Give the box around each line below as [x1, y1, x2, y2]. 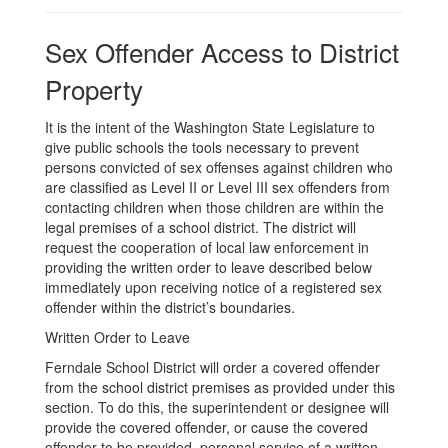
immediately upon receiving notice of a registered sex [45, 277, 382, 297]
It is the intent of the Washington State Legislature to [45, 117, 375, 137]
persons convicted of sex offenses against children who [45, 157, 393, 177]
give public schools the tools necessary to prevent [45, 137, 359, 157]
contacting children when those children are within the [45, 197, 384, 217]
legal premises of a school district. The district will [45, 217, 356, 237]
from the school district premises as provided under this [45, 377, 395, 397]
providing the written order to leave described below [45, 257, 372, 277]
